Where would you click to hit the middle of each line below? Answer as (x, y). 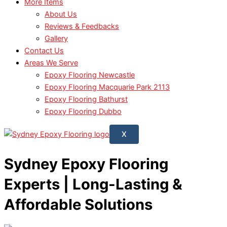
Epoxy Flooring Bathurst (86, 99)
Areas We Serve (51, 63)
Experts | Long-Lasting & (93, 184)
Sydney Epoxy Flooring (86, 164)
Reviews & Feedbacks (82, 26)
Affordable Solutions (78, 204)
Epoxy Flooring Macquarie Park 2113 (107, 87)
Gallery (56, 38)
